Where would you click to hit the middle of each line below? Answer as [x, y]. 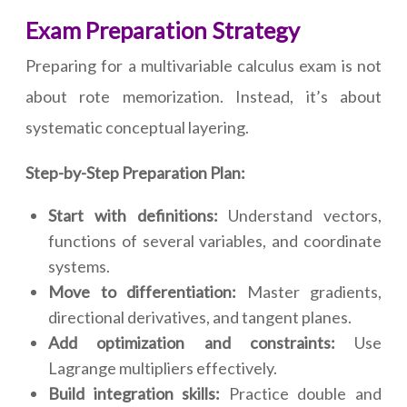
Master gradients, [309, 292]
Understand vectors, [305, 216]
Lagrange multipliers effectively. [163, 368]
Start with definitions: [139, 216]
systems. [79, 267]
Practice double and [305, 394]
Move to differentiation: [142, 292]
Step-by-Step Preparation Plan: [135, 173]
